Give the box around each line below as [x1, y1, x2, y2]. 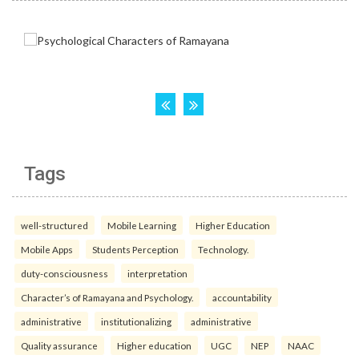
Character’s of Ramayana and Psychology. [21, 292, 193, 304]
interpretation [127, 268, 188, 280]
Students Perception [92, 244, 179, 256]
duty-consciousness [21, 268, 108, 280]
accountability [212, 292, 272, 304]
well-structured [21, 220, 88, 232]
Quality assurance [21, 340, 98, 352]
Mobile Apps [21, 244, 73, 256]
